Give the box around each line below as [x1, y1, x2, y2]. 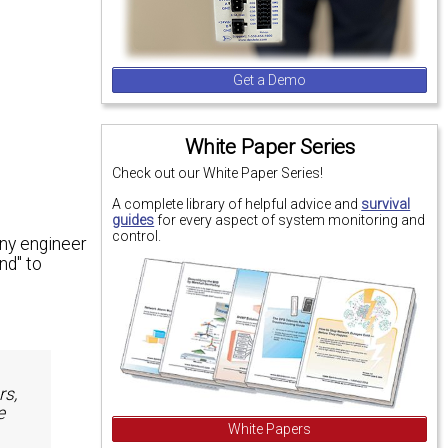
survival [361, 195, 411, 212]
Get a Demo [233, 72, 307, 89]
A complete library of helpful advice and [112, 195, 362, 212]
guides [112, 211, 155, 228]
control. [112, 227, 162, 244]
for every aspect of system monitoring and [154, 211, 426, 228]
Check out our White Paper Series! [112, 165, 324, 182]
